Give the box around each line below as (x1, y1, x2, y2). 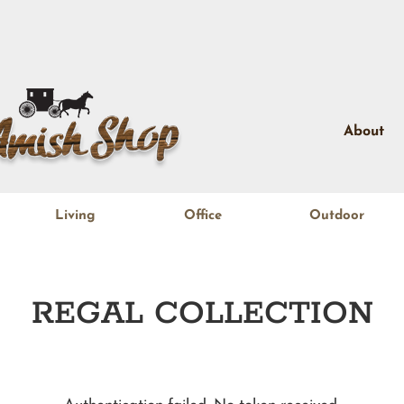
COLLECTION (142, 293, 373, 335)
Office (183, 209, 222, 223)
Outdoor (309, 209, 365, 223)
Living (54, 209, 96, 223)
